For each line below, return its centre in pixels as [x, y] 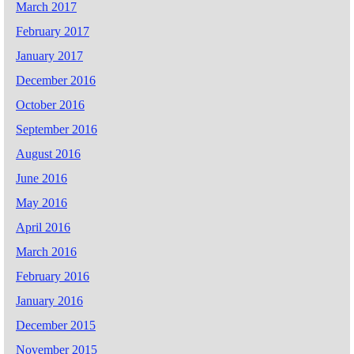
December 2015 [56, 325]
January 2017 [49, 55]
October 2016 [50, 104]
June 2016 [41, 178]
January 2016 [49, 300]
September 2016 [56, 129]
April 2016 [43, 227]
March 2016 [46, 251]
